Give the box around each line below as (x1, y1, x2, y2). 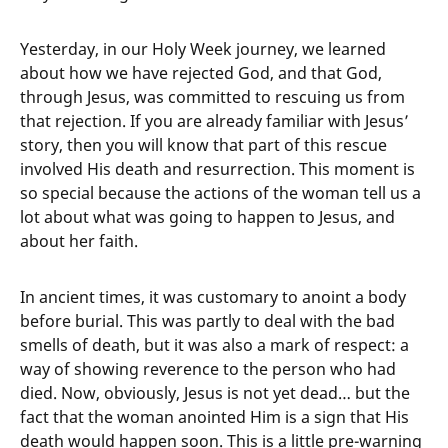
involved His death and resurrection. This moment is (20, 158, 415, 181)
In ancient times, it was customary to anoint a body (20, 286, 406, 309)
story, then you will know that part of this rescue (20, 134, 387, 157)
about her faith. (20, 230, 138, 253)
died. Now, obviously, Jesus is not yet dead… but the (20, 382, 410, 405)
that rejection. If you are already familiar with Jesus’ (20, 110, 409, 133)
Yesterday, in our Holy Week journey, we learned (20, 38, 386, 61)
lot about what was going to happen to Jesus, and (20, 206, 395, 229)
